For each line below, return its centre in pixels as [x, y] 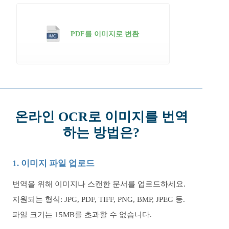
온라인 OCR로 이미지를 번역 [101, 117]
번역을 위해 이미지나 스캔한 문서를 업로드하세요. [99, 184]
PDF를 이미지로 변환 [105, 34]
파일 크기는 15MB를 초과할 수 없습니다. [82, 215]
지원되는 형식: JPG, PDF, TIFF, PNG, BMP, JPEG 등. [99, 199]
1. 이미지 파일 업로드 [53, 163]
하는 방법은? [101, 133]
